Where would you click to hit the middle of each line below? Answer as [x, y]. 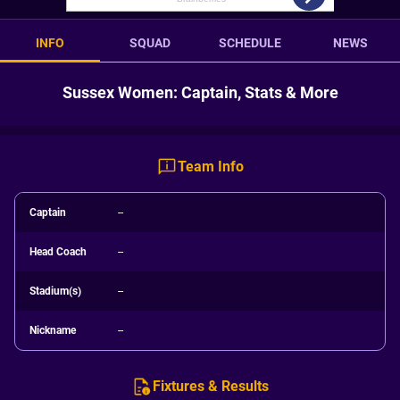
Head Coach [58, 252]
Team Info [211, 167]
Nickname [53, 330]
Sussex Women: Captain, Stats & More [200, 92]
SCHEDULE [250, 43]
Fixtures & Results [211, 386]
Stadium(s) [55, 291]
